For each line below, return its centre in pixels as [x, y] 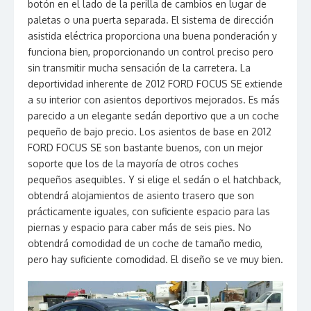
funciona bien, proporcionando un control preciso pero [151, 52]
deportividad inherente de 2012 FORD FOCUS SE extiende [155, 84]
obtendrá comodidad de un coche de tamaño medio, [145, 243]
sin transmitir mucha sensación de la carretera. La [139, 68]
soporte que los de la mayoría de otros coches [133, 163]
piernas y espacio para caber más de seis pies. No [140, 227]
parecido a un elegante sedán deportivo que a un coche [153, 116]
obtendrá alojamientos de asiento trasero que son [141, 195]
